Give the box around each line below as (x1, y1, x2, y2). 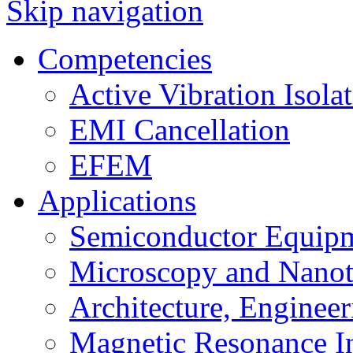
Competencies (38, 41, 212, 76)
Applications (38, 183, 196, 217)
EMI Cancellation (69, 112, 290, 147)
